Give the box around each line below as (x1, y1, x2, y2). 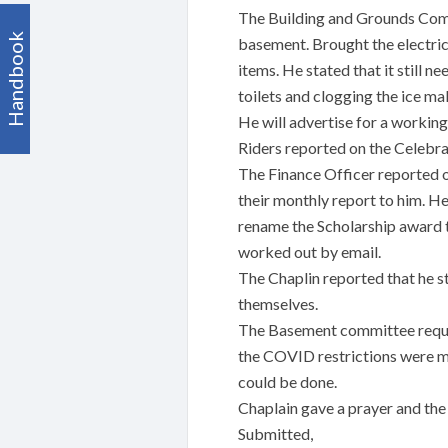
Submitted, (238, 424, 313, 443)
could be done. (238, 372, 337, 391)
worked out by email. (238, 242, 381, 261)
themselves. (238, 294, 318, 313)
